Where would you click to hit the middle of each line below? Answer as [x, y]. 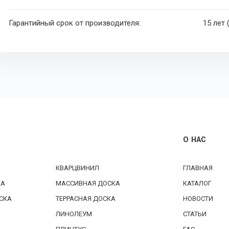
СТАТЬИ [195, 214]
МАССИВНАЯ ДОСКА [88, 184]
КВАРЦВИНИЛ [77, 168]
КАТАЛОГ [197, 184]
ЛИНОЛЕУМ [74, 214]
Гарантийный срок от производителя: [75, 23]
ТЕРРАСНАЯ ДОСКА [86, 199]
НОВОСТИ [198, 199]
